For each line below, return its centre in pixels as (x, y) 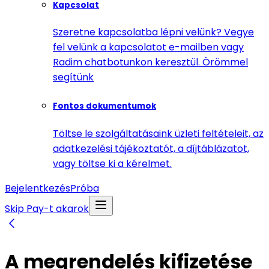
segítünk (73, 77)
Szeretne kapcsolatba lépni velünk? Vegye (153, 32)
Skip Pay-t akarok (47, 208)
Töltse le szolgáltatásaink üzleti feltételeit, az (158, 133)
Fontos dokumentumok (104, 106)
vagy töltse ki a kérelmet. (112, 163)
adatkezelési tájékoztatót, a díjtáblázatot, (151, 148)
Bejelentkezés (38, 188)
